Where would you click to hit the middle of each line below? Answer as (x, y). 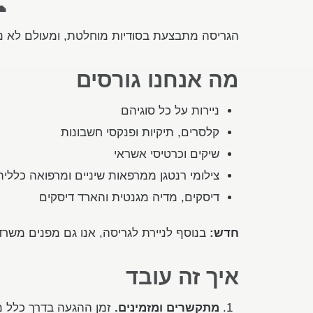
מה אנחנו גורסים (158, 80)
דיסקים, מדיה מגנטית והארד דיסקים (130, 197)
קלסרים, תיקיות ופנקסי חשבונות (140, 132)
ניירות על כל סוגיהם (170, 111)
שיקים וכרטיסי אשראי (167, 154)
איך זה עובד (183, 277)
